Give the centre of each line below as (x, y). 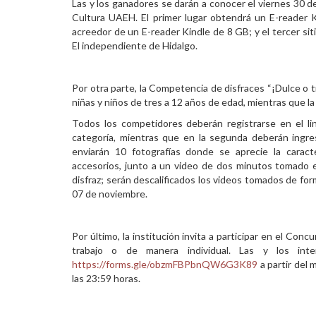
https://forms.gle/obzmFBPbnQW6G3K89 (165, 264)
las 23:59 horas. (106, 278)
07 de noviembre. (110, 194)
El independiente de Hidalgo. (135, 45)
